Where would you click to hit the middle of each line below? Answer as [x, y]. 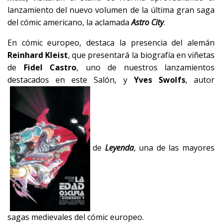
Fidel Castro [50, 67]
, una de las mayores [174, 147]
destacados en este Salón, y [71, 80]
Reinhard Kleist [38, 55]
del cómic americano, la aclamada [69, 22]
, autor [200, 80]
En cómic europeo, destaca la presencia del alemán [111, 42]
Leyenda [119, 147]
